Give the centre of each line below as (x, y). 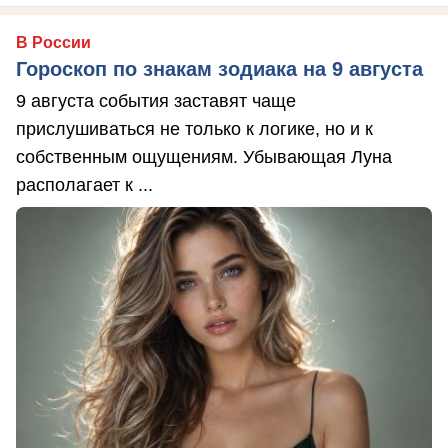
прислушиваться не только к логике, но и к (194, 129)
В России (53, 43)
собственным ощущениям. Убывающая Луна (204, 157)
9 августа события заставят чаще (156, 101)
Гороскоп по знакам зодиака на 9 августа (219, 69)
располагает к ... (84, 185)
